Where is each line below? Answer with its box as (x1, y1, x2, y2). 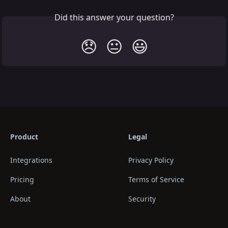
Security (128, 194, 156, 204)
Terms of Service (128, 175, 184, 185)
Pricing (10, 175, 34, 185)
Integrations (10, 155, 52, 165)
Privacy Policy (128, 155, 174, 165)
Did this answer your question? (54, 12, 174, 23)
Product (10, 132, 38, 142)
